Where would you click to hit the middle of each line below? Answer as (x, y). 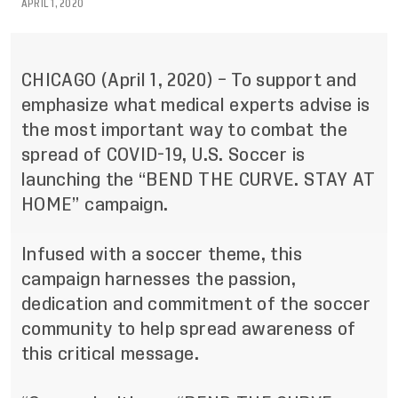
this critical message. (110, 354)
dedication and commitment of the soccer (196, 304)
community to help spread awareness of (189, 329)
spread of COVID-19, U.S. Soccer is (163, 155)
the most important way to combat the (184, 130)
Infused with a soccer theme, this (162, 254)
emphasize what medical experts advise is (196, 105)
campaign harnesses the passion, (159, 279)
